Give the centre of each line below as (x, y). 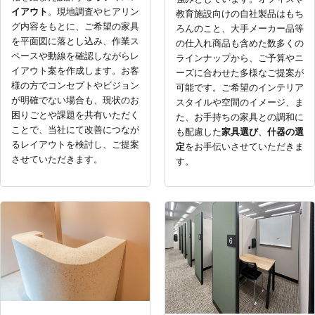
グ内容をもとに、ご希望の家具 (75, 27)
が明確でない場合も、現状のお (75, 101)
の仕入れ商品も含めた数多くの (240, 44)
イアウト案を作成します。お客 (75, 71)
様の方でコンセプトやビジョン (75, 86)
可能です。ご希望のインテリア (240, 88)
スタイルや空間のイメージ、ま (240, 103)
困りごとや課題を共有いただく (75, 115)
